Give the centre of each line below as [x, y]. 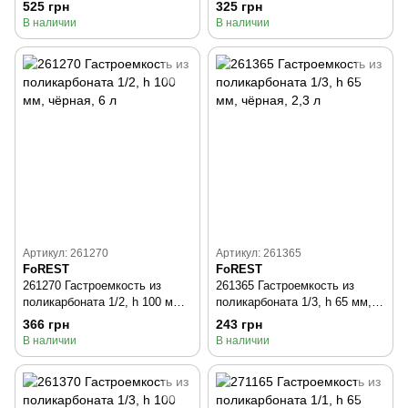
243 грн [239, 325]
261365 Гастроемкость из [285, 286]
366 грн [46, 325]
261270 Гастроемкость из [92, 286]
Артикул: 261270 [66, 254]
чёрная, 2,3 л [252, 319]
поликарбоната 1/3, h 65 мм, [294, 302]
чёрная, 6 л [54, 319]
